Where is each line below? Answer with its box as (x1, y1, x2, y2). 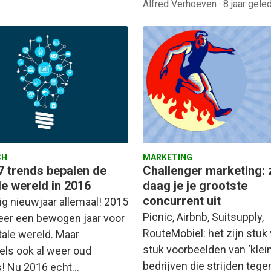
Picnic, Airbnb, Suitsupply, (143, 211, 264, 224)
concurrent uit (143, 194, 221, 209)
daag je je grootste (143, 178, 247, 194)
